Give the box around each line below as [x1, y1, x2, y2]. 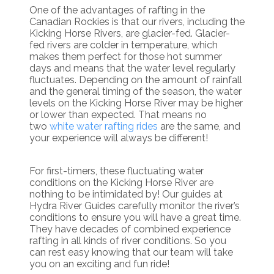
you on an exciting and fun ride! [29, 257, 172, 270]
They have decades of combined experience [29, 223, 231, 235]
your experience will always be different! [29, 131, 210, 144]
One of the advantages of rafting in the [29, 4, 205, 16]
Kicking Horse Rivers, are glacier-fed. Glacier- [29, 27, 230, 39]
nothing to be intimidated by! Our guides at [29, 188, 223, 200]
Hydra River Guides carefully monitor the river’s [29, 199, 240, 212]
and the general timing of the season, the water [29, 85, 242, 97]
